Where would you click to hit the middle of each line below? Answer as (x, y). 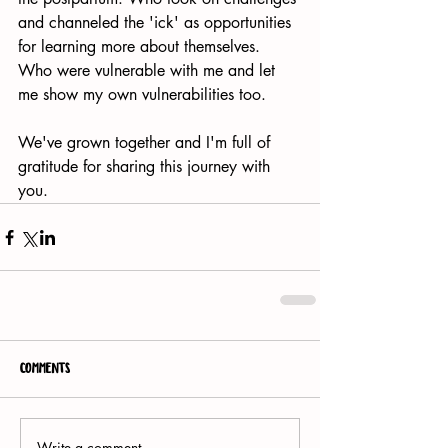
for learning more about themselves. (141, 46)
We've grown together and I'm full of (146, 142)
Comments (45, 368)
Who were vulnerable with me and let (149, 70)
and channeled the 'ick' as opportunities (157, 22)
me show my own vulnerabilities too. (142, 94)
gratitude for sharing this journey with (146, 166)
